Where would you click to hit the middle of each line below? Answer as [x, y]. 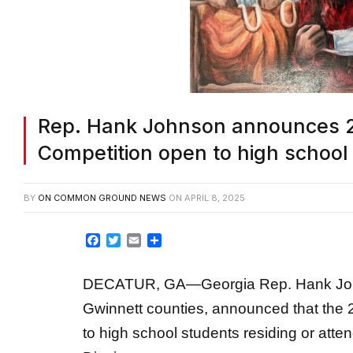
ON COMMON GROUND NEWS [102, 198]
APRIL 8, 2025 [215, 198]
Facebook [130, 241]
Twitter [141, 241]
